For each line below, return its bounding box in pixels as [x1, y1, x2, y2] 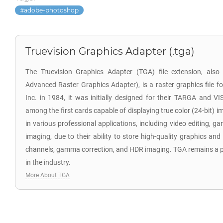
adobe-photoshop [24, 6, 79, 14]
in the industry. [25, 158, 71, 166]
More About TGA [25, 172, 70, 179]
